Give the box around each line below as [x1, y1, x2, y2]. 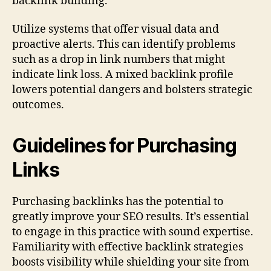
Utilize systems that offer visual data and [12, 22, 219, 37]
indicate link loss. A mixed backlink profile [12, 68, 233, 82]
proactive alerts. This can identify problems [12, 38, 235, 52]
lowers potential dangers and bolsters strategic [12, 83, 252, 97]
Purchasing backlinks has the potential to [12, 195, 223, 209]
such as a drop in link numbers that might [12, 53, 225, 67]
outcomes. [12, 98, 64, 113]
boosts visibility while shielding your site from [12, 255, 249, 270]
